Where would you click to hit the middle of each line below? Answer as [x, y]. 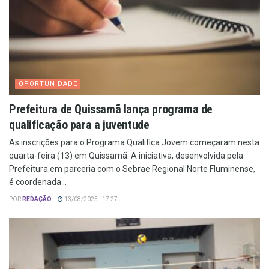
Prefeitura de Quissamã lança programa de [111, 110]
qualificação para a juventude [79, 125]
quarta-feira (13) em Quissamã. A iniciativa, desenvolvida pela [126, 156]
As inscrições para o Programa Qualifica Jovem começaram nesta [134, 143]
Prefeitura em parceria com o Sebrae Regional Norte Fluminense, [132, 169]
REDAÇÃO [37, 199]
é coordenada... [38, 182]
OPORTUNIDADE [48, 84]
